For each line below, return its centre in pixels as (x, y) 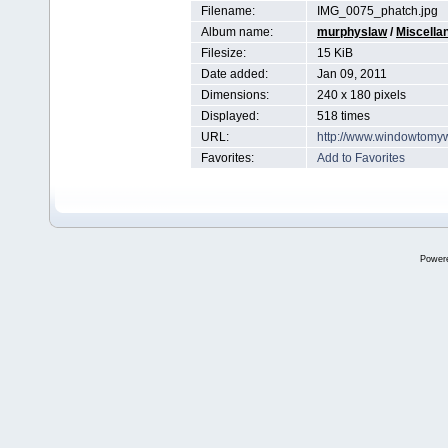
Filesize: (223, 53)
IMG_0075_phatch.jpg (377, 11)
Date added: (234, 74)
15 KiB (335, 53)
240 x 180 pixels (361, 95)
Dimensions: (235, 95)
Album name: (237, 32)
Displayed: (230, 116)
